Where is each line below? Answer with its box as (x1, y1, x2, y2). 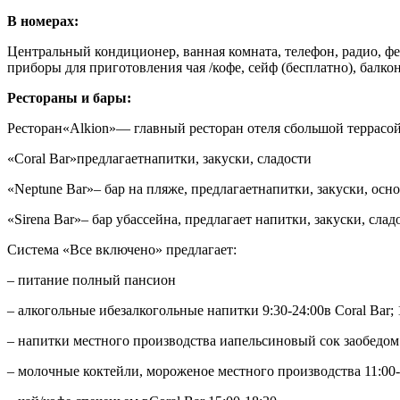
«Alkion (62, 120, 109, 136)
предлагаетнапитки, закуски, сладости (77, 150, 312, 166)
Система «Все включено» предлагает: (7, 241, 237, 257)
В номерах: (7, 12, 79, 29)
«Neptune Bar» (7, 180, 94, 196)
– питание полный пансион (7, 271, 176, 287)
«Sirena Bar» (7, 211, 81, 227)
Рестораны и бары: (7, 89, 131, 105)
